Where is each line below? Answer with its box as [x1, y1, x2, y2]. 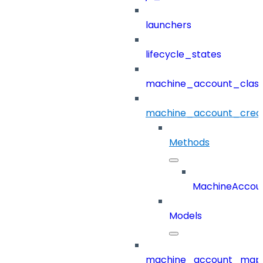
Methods [169, 136, 210, 150]
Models [169, 209, 202, 223]
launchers [146, 18, 191, 32]
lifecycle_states [146, 48, 221, 62]
